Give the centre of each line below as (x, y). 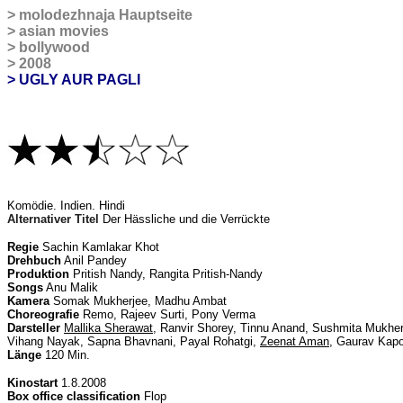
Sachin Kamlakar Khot (99, 247)
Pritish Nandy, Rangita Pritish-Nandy (166, 274)
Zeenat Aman (295, 341)
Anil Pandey (94, 260)
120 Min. (66, 355)
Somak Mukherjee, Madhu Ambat (138, 301)
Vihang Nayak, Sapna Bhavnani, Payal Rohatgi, (134, 341)
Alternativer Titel (53, 219)
